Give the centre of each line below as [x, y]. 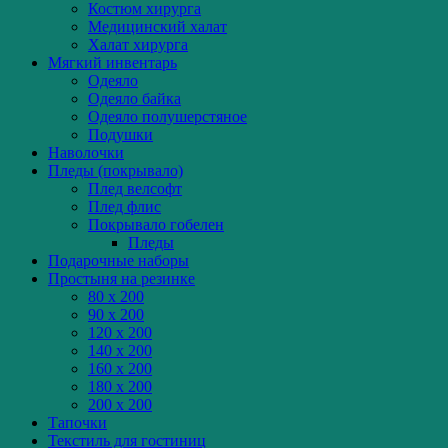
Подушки [120, 135]
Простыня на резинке [121, 279]
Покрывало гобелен [156, 225]
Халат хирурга [138, 45]
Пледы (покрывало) [115, 171]
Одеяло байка [134, 99]
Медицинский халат [157, 27]
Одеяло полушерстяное [167, 117]
